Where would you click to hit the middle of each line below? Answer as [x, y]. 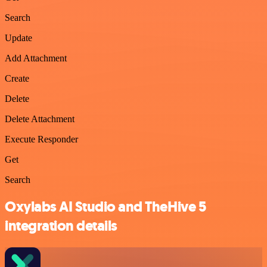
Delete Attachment [40, 119]
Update [18, 38]
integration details [61, 226]
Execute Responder [41, 139]
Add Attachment [36, 58]
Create [17, 78]
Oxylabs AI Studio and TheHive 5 [105, 207]
